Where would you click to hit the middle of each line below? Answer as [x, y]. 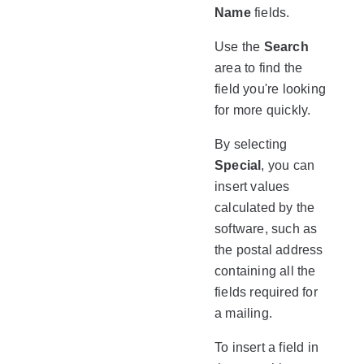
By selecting [251, 144]
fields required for [266, 292]
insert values [252, 186]
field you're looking [270, 89]
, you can [288, 165]
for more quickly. [263, 110]
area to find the [259, 68]
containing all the [265, 271]
